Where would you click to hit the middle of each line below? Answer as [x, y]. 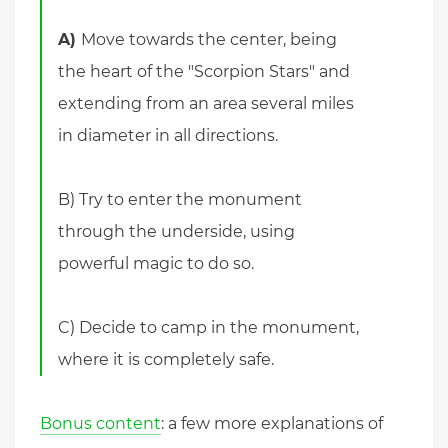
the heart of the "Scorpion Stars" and [204, 71]
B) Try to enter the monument [180, 199]
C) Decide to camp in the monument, [209, 327]
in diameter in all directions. [168, 135]
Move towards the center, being [209, 39]
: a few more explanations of [272, 423]
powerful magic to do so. [156, 263]
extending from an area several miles [206, 103]
